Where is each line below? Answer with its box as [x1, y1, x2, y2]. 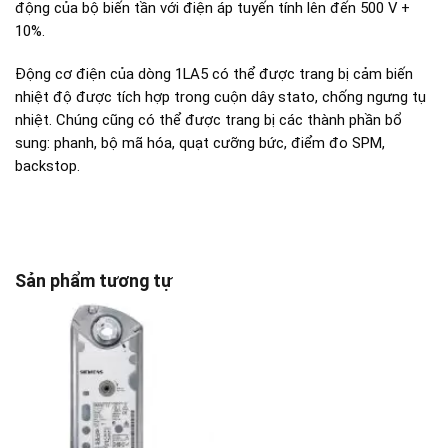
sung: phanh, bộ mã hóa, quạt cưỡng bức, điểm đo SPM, [15, 133, 385, 152]
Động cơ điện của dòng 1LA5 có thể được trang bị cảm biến [15, 64, 413, 83]
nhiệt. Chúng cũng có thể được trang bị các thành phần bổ [15, 110, 402, 129]
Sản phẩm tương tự [15, 270, 172, 292]
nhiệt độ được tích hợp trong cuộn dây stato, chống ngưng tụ [15, 87, 426, 106]
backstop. [15, 156, 80, 175]
